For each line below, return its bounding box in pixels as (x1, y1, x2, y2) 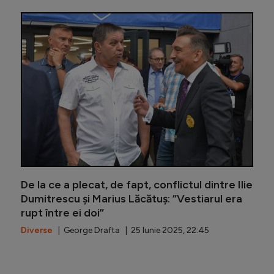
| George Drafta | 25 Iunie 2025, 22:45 (53, 225, 209, 236)
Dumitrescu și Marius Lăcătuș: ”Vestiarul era (21, 192, 242, 206)
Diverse (21, 225, 53, 236)
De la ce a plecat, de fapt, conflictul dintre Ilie (21, 178, 253, 192)
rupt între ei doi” (21, 206, 104, 220)
